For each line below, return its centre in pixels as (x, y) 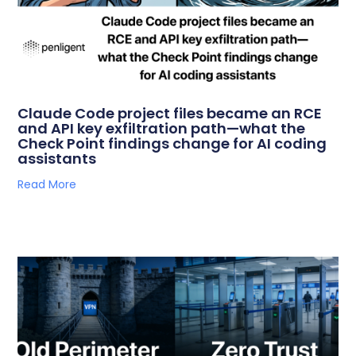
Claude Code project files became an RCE (170, 113)
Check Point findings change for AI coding (172, 143)
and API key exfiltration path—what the (162, 128)
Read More (47, 184)
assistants (57, 159)
